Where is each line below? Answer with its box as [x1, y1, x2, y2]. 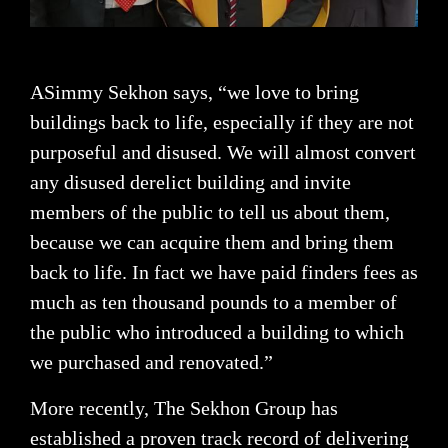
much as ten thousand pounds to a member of [30, 291, 397, 314]
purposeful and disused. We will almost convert [30, 141, 416, 164]
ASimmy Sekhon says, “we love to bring [30, 81, 359, 104]
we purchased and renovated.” [30, 351, 273, 374]
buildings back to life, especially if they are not [30, 111, 414, 134]
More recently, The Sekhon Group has [30, 397, 338, 420]
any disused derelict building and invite [30, 171, 351, 194]
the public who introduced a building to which [30, 321, 404, 344]
